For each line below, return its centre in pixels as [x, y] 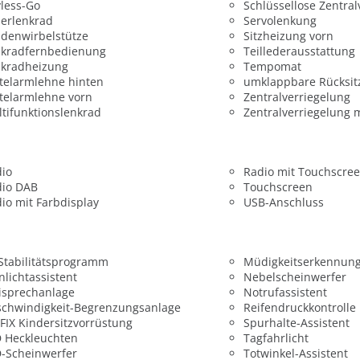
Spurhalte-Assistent [296, 323]
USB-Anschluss [283, 202]
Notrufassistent [285, 292]
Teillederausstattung [299, 51]
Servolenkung [280, 20]
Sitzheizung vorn [288, 35]
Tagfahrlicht [276, 338]
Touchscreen [278, 186]
